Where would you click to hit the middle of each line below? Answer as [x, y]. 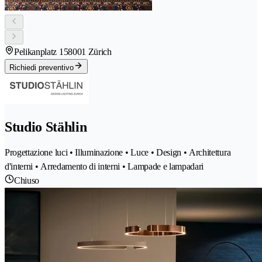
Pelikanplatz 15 [41, 52]
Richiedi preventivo [42, 68]
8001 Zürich [90, 52]
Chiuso [27, 181]
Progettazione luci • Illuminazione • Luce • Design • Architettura [118, 153]
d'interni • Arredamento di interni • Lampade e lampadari [104, 167]
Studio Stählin [46, 127]
